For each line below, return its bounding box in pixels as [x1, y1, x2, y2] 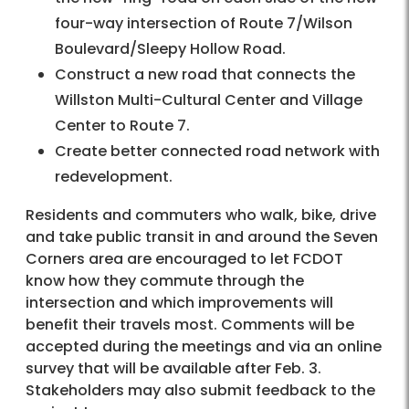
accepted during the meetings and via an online [26, 336, 382, 358]
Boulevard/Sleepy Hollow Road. [55, 38, 286, 60]
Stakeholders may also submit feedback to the [26, 380, 375, 402]
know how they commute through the [26, 270, 304, 292]
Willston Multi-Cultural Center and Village [55, 89, 362, 111]
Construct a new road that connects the [55, 64, 355, 86]
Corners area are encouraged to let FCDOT [26, 248, 343, 270]
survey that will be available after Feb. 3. [26, 358, 321, 380]
